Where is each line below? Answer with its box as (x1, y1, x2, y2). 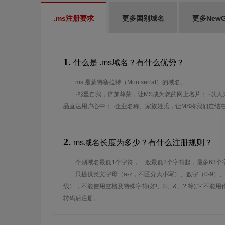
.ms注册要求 (54, 14, 94, 22)
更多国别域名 (122, 14, 164, 22)
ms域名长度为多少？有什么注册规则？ (73, 138, 212, 147)
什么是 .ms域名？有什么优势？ (73, 58, 184, 67)
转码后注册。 (63, 195, 99, 202)
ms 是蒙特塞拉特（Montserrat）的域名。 (75, 79, 186, 86)
